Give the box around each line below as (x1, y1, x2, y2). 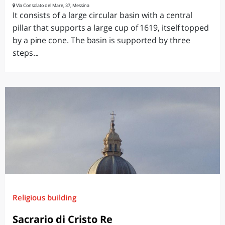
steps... (13, 47, 39, 58)
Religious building (13, 192, 76, 202)
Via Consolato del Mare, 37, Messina (15, 2, 89, 9)
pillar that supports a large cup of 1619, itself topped (13, 22, 209, 33)
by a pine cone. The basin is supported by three (13, 35, 190, 46)
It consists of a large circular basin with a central (13, 10, 193, 21)
